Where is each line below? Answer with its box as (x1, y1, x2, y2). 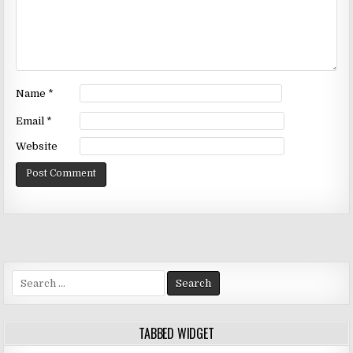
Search (11, 270, 47, 283)
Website (16, 140, 58, 153)
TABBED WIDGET (139, 323, 214, 343)
